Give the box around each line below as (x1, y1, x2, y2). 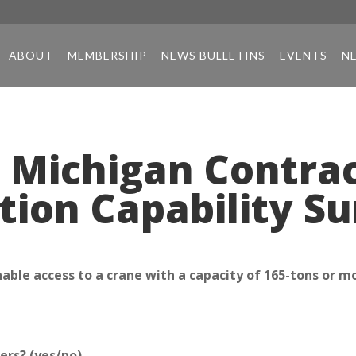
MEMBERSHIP (67, 48, 147, 62)
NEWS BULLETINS (161, 48, 265, 62)
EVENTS (279, 48, 327, 62)
